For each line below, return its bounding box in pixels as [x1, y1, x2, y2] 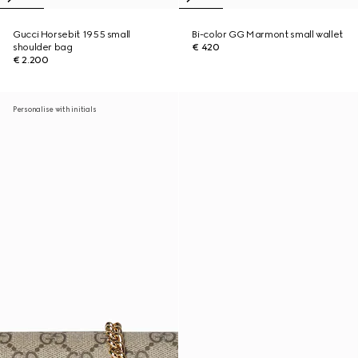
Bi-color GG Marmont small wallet [192, 29, 343, 40]
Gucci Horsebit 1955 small [13, 29, 130, 40]
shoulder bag [13, 42, 73, 53]
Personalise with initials [13, 105, 97, 113]
